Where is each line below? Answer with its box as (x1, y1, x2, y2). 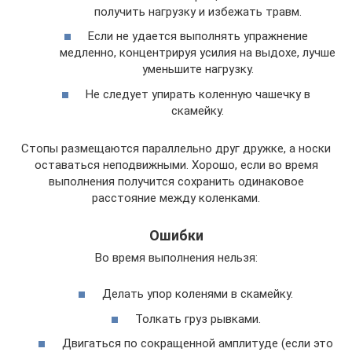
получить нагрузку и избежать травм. (93, 4, 302, 19)
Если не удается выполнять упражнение (87, 29, 308, 43)
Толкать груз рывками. (134, 311, 261, 326)
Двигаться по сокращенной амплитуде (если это (62, 336, 333, 350)
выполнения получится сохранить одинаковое (48, 174, 304, 189)
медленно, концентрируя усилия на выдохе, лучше (60, 46, 335, 60)
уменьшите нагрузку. (141, 62, 254, 76)
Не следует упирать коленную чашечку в (85, 86, 310, 101)
